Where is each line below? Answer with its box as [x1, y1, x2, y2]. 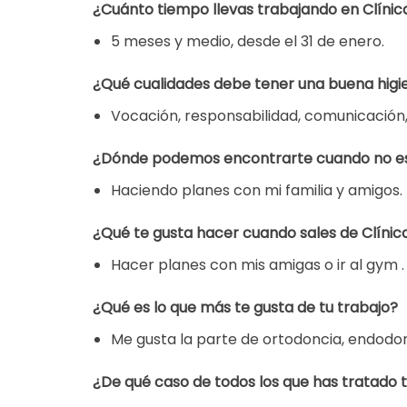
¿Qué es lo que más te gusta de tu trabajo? [93, 297, 398, 318]
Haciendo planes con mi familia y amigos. [111, 180, 402, 201]
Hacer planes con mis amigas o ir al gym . [111, 254, 404, 275]
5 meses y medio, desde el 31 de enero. [111, 31, 384, 52]
